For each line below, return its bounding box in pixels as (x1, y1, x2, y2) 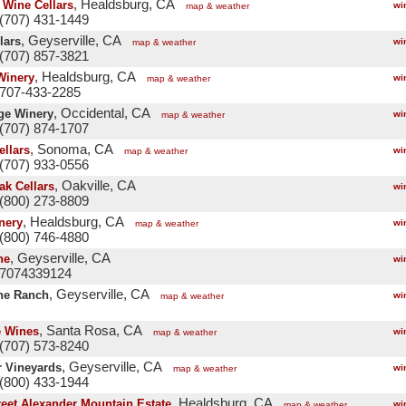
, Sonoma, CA (30, 142, 113, 157)
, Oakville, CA (54, 179, 136, 193)
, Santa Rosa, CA (39, 324, 142, 338)
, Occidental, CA (53, 106, 150, 121)
